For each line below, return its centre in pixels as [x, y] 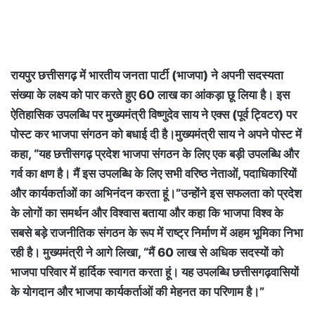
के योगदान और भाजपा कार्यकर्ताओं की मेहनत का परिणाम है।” [137, 292]
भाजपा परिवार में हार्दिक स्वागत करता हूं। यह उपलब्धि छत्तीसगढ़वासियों [155, 272]
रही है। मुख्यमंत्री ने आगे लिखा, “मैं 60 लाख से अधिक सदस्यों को [147, 253]
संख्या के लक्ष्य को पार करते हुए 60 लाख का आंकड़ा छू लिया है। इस [150, 95]
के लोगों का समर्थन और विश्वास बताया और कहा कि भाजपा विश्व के [147, 213]
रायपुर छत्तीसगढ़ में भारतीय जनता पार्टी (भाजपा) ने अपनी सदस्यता [147, 76]
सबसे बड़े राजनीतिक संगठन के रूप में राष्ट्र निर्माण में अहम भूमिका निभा [157, 233]
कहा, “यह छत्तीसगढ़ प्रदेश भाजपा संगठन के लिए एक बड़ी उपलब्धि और [155, 154]
